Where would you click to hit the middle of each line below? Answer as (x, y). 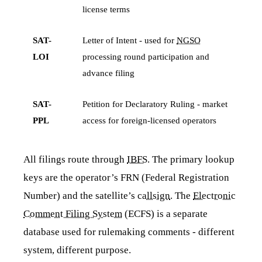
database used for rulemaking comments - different (129, 232)
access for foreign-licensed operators (149, 120)
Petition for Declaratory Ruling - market (155, 104)
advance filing (108, 73)
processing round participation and (146, 57)
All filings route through (75, 160)
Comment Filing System (73, 214)
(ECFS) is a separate (165, 214)
